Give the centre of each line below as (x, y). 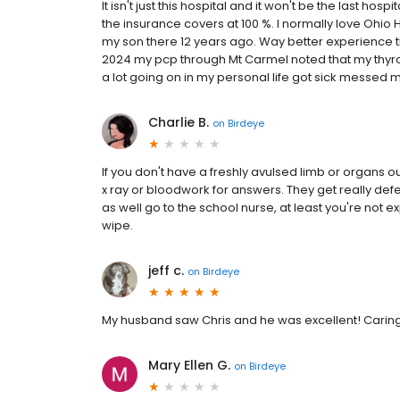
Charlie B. (179, 123)
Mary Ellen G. (189, 366)
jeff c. (166, 271)
